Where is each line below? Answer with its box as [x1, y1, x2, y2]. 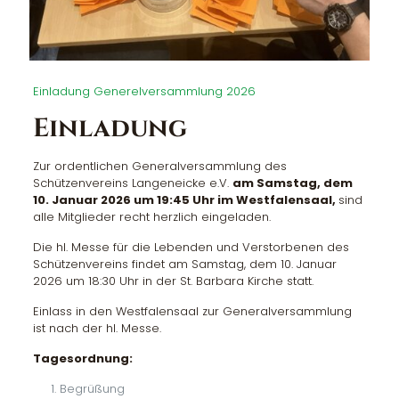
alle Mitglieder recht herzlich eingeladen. [32, 208, 271, 225]
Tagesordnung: [32, 349, 133, 367]
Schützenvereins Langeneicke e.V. [32, 174, 232, 191]
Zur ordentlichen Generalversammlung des [32, 157, 287, 175]
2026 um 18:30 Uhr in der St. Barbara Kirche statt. [32, 272, 313, 289]
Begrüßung [59, 379, 125, 397]
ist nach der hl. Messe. [32, 319, 161, 337]
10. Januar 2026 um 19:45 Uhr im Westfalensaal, [32, 191, 338, 208]
